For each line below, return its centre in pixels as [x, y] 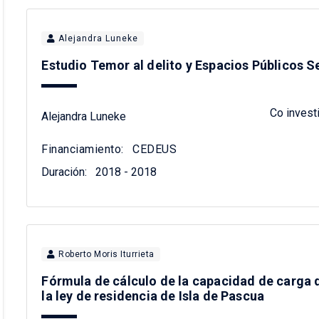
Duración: [64, 172]
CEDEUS [153, 150]
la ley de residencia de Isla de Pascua [153, 296]
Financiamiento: [83, 150]
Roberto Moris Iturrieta [106, 255]
